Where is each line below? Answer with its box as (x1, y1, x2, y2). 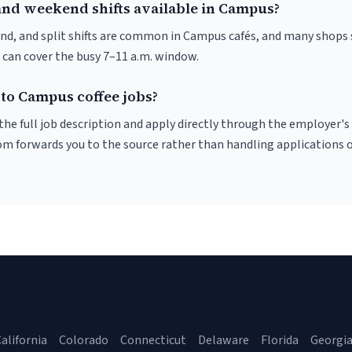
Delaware (198, 332, 249, 349)
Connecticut (120, 332, 186, 349)
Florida (261, 332, 299, 349)
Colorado (59, 332, 108, 349)
